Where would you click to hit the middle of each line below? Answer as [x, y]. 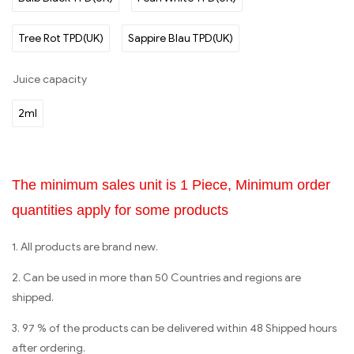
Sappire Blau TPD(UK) [181, 39]
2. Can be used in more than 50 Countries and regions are [156, 278]
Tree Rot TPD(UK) [61, 39]
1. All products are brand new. [85, 247]
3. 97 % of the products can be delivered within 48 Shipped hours [174, 329]
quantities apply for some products [120, 211]
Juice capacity [50, 80]
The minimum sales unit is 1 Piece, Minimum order [171, 185]
